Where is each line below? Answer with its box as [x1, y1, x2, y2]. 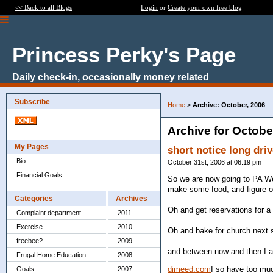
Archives [116, 194, 147, 203]
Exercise [16, 223, 43, 230]
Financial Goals [16, 171, 62, 179]
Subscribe [15, 97, 50, 106]
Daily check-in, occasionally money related [12, 72, 209, 82]
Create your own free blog [168, 4, 242, 11]
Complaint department [16, 209, 81, 216]
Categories [15, 194, 53, 203]
